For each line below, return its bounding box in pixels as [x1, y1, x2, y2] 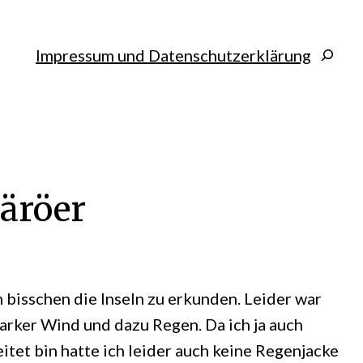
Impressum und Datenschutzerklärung [36, 45, 311, 65]
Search [310, 45, 360, 64]
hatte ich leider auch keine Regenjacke [61, 340, 339, 361]
